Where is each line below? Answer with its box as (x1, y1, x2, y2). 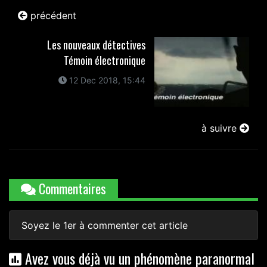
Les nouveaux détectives (46, 37, 145, 53)
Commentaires (36, 178, 106, 198)
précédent (27, 10, 76, 22)
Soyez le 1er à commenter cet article (21, 219, 188, 231)
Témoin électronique (63, 52, 145, 69)
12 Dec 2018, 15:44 (66, 75, 145, 86)
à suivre (201, 122, 240, 134)
